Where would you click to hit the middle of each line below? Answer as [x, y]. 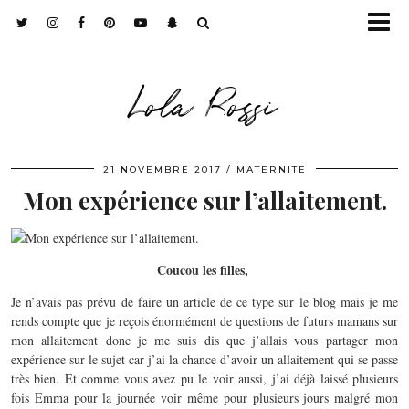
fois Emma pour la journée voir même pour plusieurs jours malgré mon [204, 398]
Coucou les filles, [204, 270]
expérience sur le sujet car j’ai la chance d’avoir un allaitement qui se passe [204, 359]
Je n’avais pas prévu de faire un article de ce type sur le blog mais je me [204, 302]
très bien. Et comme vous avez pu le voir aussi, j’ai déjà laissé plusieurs [204, 378]
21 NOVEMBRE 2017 [162, 169]
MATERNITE [271, 169]
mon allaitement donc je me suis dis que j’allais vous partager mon [204, 340]
